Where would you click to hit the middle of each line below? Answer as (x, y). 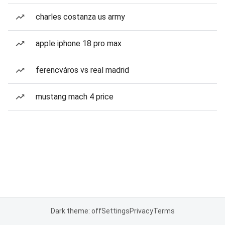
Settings (115, 211)
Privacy (141, 211)
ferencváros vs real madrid (82, 70)
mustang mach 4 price (75, 97)
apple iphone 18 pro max (79, 43)
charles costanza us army (80, 17)
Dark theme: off (76, 211)
